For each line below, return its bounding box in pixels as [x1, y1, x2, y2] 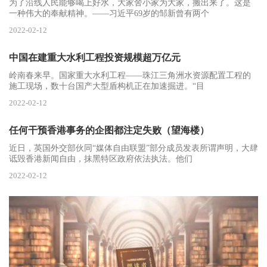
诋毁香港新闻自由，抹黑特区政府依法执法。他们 [9, 154, 193, 163]
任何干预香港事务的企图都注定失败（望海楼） [9, 125, 209, 135]
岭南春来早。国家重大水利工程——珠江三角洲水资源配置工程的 [9, 71, 251, 80]
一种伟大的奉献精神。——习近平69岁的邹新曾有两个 [9, 9, 209, 18]
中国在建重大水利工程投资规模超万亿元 [9, 52, 181, 63]
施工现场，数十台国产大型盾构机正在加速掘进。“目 [9, 82, 204, 91]
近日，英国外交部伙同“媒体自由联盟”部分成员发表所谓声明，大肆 [9, 144, 258, 153]
